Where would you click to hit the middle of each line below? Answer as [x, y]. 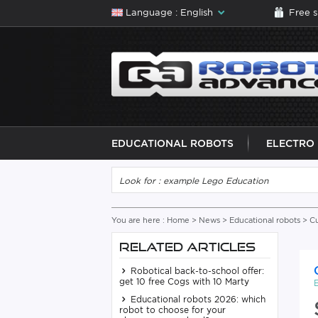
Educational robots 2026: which [197, 299]
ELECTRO [290, 143]
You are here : [139, 220]
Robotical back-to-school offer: [196, 271]
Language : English [169, 12]
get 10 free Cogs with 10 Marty [184, 281]
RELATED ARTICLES [187, 247]
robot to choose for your [172, 310]
